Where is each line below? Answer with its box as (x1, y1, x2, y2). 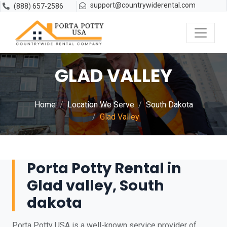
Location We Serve (67, 100, 134, 109)
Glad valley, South (27, 175, 164, 196)
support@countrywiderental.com (90, 1, 196, 9)
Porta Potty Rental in (27, 158, 181, 178)
